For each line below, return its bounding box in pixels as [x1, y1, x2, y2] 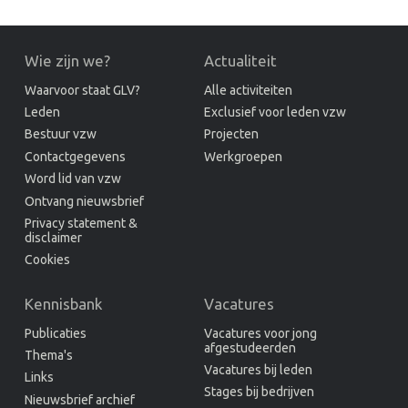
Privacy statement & [24, 215, 138, 230]
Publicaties [24, 325, 87, 341]
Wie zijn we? [24, 52, 110, 70]
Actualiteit [203, 52, 277, 70]
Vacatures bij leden [203, 362, 312, 377]
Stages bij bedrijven [203, 384, 314, 400]
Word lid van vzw [24, 171, 121, 187]
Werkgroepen [203, 148, 282, 164]
